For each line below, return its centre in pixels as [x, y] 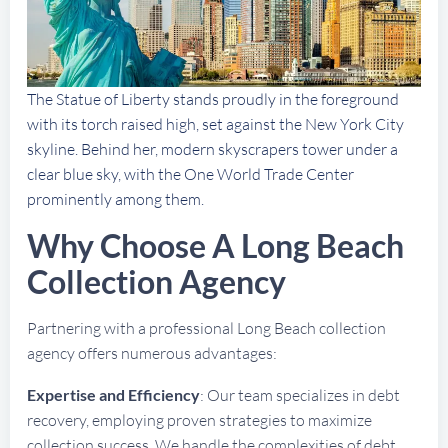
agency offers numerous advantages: [152, 353]
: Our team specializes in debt [300, 395]
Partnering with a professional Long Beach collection [206, 328]
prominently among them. [115, 199]
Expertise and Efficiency [113, 395]
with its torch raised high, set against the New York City [215, 124]
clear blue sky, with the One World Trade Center [190, 174]
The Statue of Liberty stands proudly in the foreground [213, 99]
